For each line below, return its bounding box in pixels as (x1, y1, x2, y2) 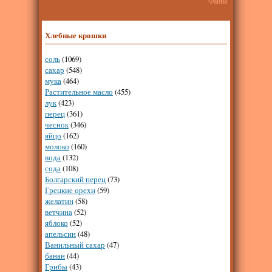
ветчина (45, 206, 72, 217)
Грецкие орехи (45, 185, 95, 195)
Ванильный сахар (45, 239, 105, 250)
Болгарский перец (45, 174, 106, 185)
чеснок (45, 119, 69, 130)
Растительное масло (45, 86, 113, 97)
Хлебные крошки (45, 30, 106, 41)
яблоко (45, 217, 68, 228)
